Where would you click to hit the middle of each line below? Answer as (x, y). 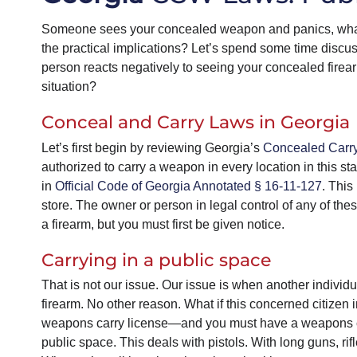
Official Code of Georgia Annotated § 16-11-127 (188, 186)
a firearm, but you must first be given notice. (163, 224)
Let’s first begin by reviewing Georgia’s (152, 147)
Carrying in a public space (156, 260)
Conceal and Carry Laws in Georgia (195, 123)
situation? (69, 87)
